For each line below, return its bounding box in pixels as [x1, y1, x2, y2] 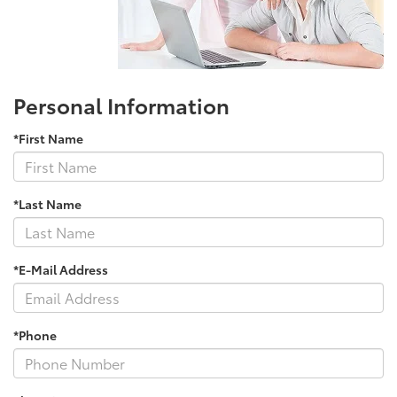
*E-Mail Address [13, 260, 108, 278]
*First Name [13, 128, 83, 147]
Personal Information [13, 89, 230, 120]
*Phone [13, 325, 57, 344]
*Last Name [13, 194, 82, 213]
